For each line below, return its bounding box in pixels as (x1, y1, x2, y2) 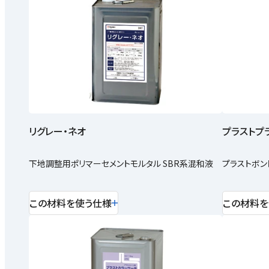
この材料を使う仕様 (29, 195, 112, 210)
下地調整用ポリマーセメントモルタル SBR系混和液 (29, 157, 213, 170)
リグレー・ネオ (29, 124, 86, 139)
